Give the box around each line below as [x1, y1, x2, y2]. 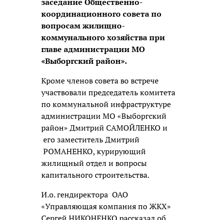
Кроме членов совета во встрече [41, 75, 159, 86]
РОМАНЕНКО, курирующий [41, 145, 146, 157]
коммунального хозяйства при [41, 31, 165, 43]
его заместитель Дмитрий [41, 134, 139, 145]
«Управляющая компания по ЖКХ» [41, 200, 171, 212]
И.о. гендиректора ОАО [41, 189, 128, 200]
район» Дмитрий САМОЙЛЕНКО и [41, 122, 167, 133]
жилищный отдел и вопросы [41, 157, 147, 168]
